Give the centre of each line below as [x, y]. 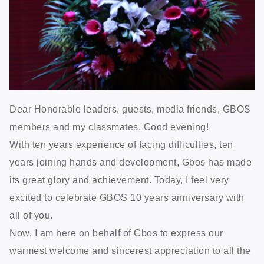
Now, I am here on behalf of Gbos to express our [116, 233]
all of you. [31, 215]
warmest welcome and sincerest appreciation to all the [130, 250]
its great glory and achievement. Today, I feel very [119, 180]
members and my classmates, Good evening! [109, 127]
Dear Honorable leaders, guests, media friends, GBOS [130, 109]
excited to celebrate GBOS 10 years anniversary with [127, 197]
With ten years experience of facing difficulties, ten [121, 144]
